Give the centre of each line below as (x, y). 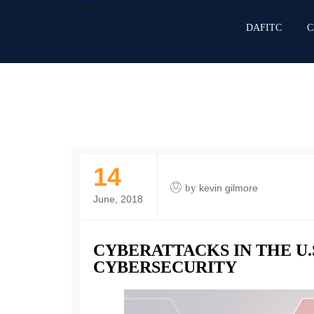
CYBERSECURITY (165, 267)
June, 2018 (118, 199)
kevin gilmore (228, 188)
